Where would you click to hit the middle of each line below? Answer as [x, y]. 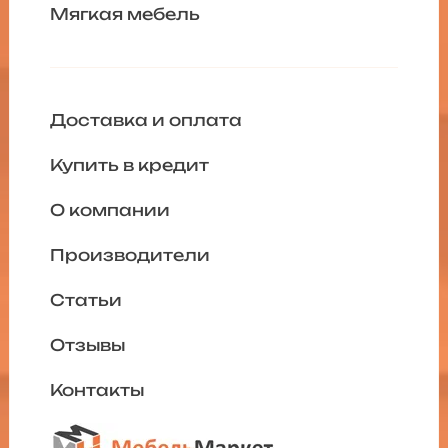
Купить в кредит [129, 165]
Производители [129, 255]
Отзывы [87, 345]
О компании [109, 210]
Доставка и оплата [145, 120]
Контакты [96, 390]
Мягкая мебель [124, 14]
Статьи [85, 300]
